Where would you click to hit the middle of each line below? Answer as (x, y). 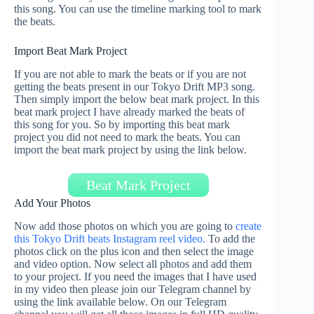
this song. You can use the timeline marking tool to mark (138, 9)
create (248, 226)
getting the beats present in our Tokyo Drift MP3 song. (135, 86)
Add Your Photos (52, 203)
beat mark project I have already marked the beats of (129, 111)
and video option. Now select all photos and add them (133, 264)
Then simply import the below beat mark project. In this (137, 99)
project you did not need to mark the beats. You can (127, 137)
